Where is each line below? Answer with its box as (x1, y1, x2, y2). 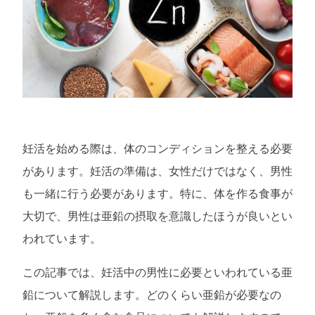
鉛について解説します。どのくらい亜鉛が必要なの (22, 289, 281, 302)
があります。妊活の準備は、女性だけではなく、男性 (22, 165, 292, 178)
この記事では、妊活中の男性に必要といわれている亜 (22, 266, 292, 279)
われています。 (22, 233, 101, 245)
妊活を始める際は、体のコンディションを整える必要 (22, 143, 292, 155)
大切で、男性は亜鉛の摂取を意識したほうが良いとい (22, 210, 292, 223)
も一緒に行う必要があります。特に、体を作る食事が (22, 188, 292, 200)
